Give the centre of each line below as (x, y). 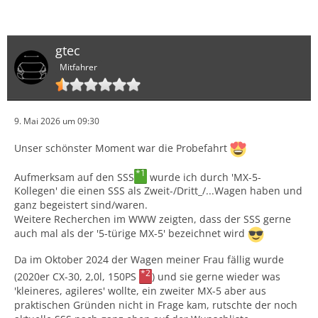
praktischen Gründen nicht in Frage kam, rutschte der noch (156, 305)
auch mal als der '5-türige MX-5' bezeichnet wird (131, 234)
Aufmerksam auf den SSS (74, 177)
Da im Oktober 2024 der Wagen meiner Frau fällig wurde (149, 260)
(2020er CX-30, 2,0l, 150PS (77, 276)
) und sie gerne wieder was (216, 276)
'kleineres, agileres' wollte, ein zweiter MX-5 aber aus (140, 290)
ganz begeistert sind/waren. (81, 205)
